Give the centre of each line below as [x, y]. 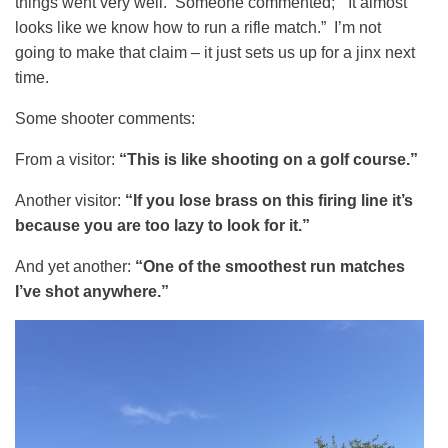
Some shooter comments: [105, 118]
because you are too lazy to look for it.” [162, 225]
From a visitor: [67, 159]
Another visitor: [70, 200]
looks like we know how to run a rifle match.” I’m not [198, 27]
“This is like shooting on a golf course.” [268, 159]
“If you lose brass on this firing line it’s [269, 200]
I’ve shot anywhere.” [92, 291]
